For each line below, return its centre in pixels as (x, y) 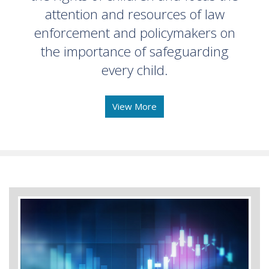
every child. (134, 70)
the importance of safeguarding (134, 51)
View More (134, 107)
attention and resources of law (134, 14)
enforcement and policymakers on (134, 32)
